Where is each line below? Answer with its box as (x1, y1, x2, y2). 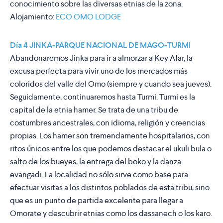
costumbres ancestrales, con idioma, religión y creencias (10, 117, 205, 128)
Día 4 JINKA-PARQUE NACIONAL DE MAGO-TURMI (10, 40, 191, 51)
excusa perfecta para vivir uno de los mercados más (10, 66, 188, 77)
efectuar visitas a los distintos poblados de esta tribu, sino (10, 182, 210, 193)
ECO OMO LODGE (56, 11, 121, 22)
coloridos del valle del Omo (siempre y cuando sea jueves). (10, 79, 212, 90)
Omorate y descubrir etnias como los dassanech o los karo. (10, 208, 212, 219)
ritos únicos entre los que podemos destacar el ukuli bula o (10, 143, 212, 154)
